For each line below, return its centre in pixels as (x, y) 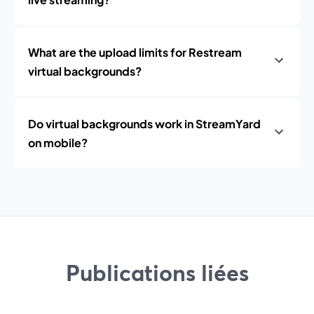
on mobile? (58, 143)
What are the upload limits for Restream (135, 52)
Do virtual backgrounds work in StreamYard (144, 124)
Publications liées (157, 273)
